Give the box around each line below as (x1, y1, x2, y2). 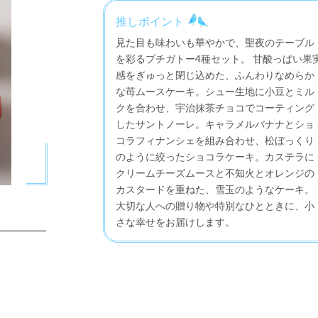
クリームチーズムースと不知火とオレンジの (116, 166, 315, 179)
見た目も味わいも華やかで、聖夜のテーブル (116, 35, 315, 48)
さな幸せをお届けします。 (116, 215, 236, 228)
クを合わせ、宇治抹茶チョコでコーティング (116, 101, 315, 114)
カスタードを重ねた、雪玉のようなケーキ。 (116, 182, 315, 195)
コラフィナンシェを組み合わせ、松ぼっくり (116, 133, 315, 146)
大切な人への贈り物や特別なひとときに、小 (116, 199, 315, 212)
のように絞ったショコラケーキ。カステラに (116, 150, 315, 163)
